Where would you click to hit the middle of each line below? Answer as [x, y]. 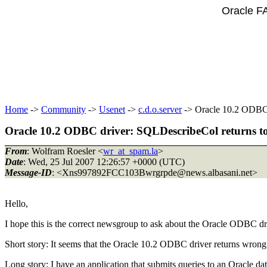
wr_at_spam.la [131, 151]
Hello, [16, 203]
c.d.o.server [160, 109]
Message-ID [28, 172]
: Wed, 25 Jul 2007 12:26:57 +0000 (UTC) [104, 162]
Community [63, 109]
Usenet [112, 109]
